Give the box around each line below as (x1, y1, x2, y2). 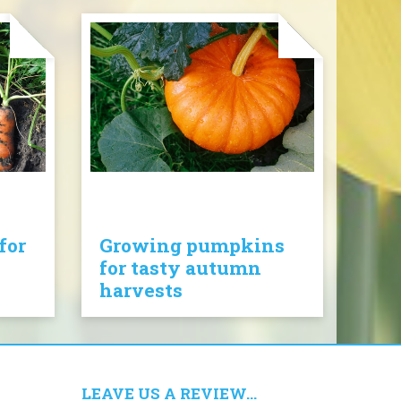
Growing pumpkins (99, 233, 285, 258)
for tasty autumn (99, 255, 261, 280)
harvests (99, 277, 183, 303)
